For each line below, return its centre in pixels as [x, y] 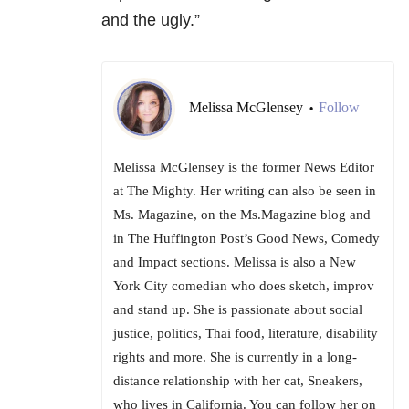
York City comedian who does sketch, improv [244, 285]
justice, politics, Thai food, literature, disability [246, 333]
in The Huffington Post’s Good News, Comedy [246, 238]
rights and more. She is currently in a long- [235, 357]
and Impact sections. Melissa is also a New [235, 262]
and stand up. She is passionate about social [238, 309]
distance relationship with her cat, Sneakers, [238, 380]
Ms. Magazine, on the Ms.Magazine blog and [242, 214]
